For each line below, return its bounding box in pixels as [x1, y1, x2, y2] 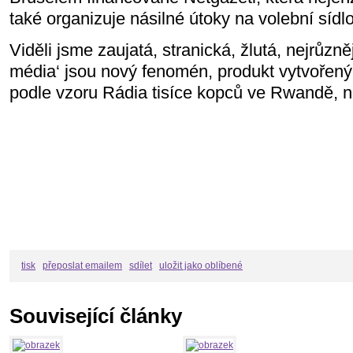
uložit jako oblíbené [159, 259, 243, 271]
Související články [9, 303, 182, 328]
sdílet [129, 259, 152, 271]
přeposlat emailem [43, 259, 122, 271]
